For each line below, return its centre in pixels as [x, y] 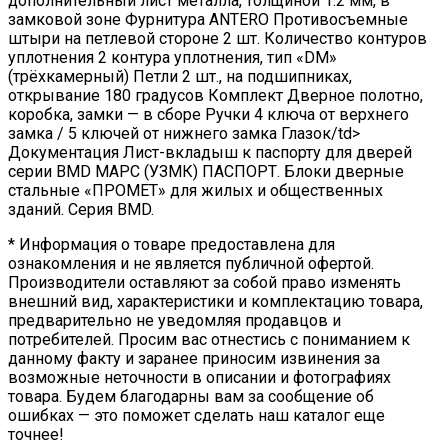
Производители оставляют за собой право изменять [204, 283]
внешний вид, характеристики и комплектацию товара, [215, 302]
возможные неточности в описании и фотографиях [199, 378]
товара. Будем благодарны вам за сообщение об [191, 397]
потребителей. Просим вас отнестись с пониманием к [209, 340]
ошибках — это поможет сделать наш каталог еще [196, 416]
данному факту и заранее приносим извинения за [194, 359]
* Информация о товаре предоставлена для [171, 245]
